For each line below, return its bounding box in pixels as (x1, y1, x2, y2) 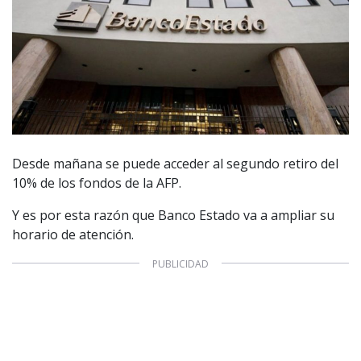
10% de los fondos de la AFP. (12, 174, 181, 193)
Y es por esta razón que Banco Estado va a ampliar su (12, 206, 334, 225)
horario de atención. (12, 226, 134, 244)
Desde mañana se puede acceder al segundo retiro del (12, 155, 338, 173)
